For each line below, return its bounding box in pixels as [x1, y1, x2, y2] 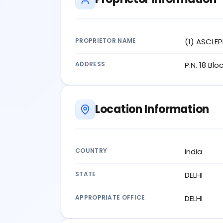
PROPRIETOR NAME [75, 36, 136, 45]
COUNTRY [75, 146, 108, 155]
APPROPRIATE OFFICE [75, 193, 145, 202]
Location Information [95, 101, 209, 117]
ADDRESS [75, 59, 106, 68]
